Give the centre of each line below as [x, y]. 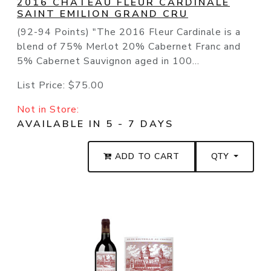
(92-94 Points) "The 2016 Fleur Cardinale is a [129, 32]
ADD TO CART [146, 157]
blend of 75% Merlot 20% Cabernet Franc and [129, 47]
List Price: [43, 86]
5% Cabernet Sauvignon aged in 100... [108, 61]
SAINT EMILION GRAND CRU [103, 14]
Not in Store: [48, 110]
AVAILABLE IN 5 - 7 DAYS [95, 124]
